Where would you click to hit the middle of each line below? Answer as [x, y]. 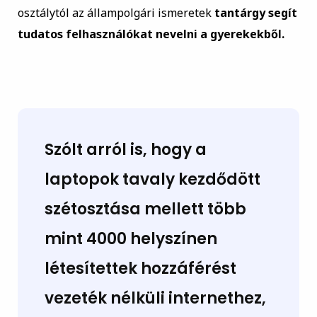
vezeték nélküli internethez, [155, 299]
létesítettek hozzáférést [140, 269]
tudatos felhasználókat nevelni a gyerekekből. [151, 34]
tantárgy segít [255, 13]
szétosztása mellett [126, 209]
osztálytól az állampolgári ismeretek [116, 13]
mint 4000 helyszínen [131, 239]
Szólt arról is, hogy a [125, 150]
